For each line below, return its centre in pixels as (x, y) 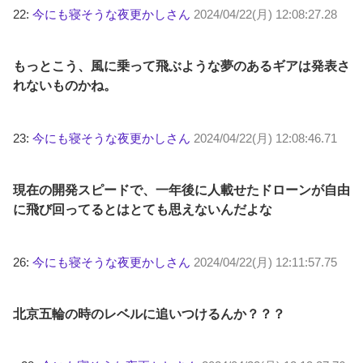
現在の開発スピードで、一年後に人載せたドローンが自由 (181, 190)
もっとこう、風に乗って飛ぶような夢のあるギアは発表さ (181, 66)
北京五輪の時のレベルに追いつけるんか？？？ (149, 314)
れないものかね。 (65, 86)
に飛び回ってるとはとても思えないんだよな (143, 210)
